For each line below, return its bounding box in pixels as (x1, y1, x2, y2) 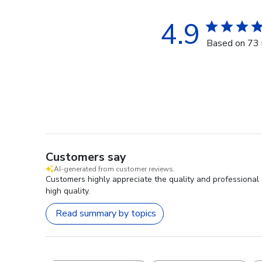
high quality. (46, 185, 90, 196)
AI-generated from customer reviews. (54, 164, 175, 174)
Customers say (46, 149, 126, 165)
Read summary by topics (56, 207, 156, 220)
